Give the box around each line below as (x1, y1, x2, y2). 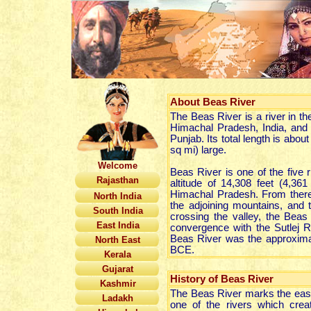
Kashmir (99, 278, 136, 289)
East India (96, 220, 140, 230)
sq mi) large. (170, 144, 226, 155)
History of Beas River (170, 274, 274, 285)
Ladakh (102, 293, 133, 303)
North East (95, 235, 140, 245)
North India (94, 191, 142, 201)
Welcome (98, 160, 137, 171)
